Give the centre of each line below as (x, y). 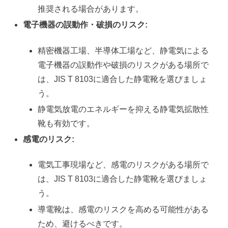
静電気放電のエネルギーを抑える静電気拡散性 (123, 109)
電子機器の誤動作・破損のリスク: (85, 25)
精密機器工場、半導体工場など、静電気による (123, 50)
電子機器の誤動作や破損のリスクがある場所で (123, 65)
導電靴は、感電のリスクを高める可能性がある (123, 209)
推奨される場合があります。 (91, 9)
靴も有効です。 (66, 123)
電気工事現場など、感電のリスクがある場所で (123, 165)
